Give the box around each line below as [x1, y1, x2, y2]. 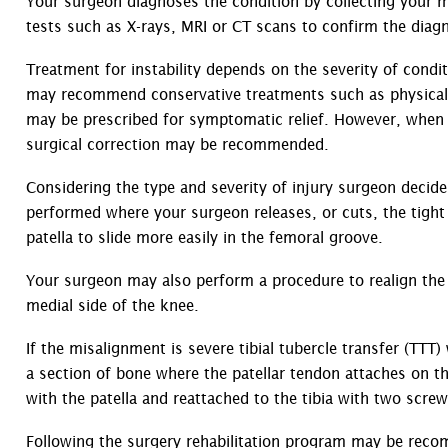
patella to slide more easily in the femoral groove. [26, 228, 388, 247]
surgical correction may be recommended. [26, 135, 329, 154]
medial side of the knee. [26, 296, 204, 315]
